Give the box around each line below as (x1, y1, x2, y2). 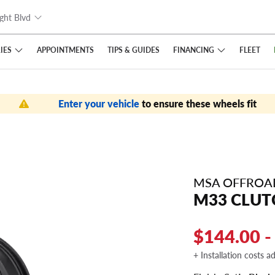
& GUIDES (122, 45, 160, 55)
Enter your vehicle (58, 96, 142, 110)
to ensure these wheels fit (141, 96, 257, 110)
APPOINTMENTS (36, 45, 94, 55)
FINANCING (172, 44, 214, 55)
